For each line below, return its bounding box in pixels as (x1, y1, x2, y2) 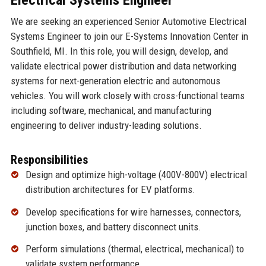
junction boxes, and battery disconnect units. (25, 220, 201, 233)
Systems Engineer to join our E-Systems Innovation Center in (10, 30, 248, 42)
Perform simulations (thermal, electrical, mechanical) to (25, 243, 244, 255)
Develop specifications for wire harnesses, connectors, (25, 205, 241, 218)
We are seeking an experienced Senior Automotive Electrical (10, 15, 246, 27)
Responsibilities (10, 152, 88, 167)
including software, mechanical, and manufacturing (10, 104, 211, 116)
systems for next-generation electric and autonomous (10, 74, 220, 87)
